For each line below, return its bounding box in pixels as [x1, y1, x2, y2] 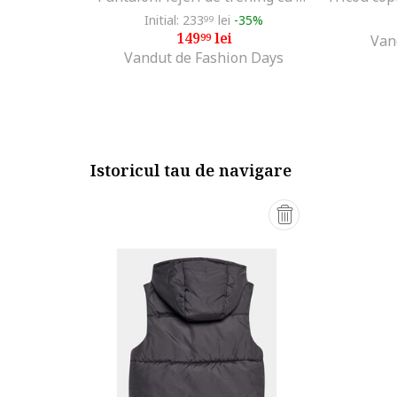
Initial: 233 [144, 12, 204, 28]
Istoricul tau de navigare [90, 160, 292, 181]
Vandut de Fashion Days [124, 48, 284, 67]
